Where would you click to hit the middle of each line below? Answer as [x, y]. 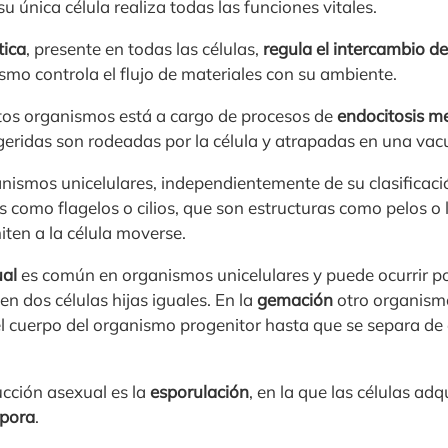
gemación [295, 299]
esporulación [199, 391]
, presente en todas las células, [144, 48]
